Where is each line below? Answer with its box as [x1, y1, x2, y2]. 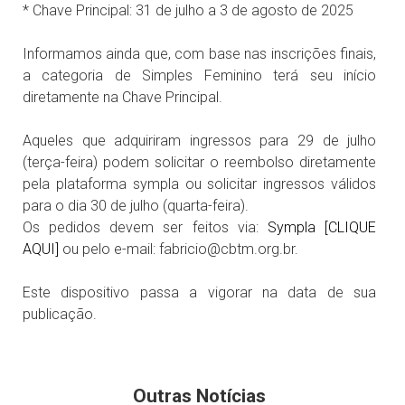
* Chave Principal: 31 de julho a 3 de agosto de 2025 [23, 2, 353, 19]
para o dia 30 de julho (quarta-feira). [23, 197, 249, 214]
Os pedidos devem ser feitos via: [23, 219, 268, 236]
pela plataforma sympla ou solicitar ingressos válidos [23, 175, 377, 193]
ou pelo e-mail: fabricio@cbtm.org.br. [59, 240, 298, 258]
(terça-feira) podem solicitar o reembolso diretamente [23, 154, 377, 171]
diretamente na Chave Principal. [23, 89, 222, 106]
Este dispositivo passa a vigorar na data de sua [23, 284, 377, 301]
